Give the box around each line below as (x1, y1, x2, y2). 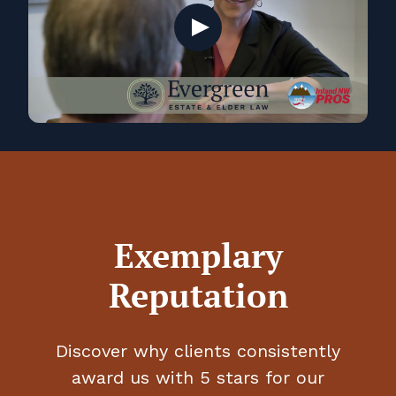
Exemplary (113, 233, 283, 278)
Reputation (108, 273, 288, 317)
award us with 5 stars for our (72, 367, 324, 388)
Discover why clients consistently (56, 340, 340, 362)
